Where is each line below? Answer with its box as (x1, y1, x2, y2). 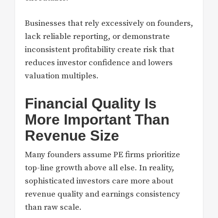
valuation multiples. (25, 71, 99, 82)
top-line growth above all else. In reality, (25, 162, 174, 173)
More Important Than (25, 111, 169, 127)
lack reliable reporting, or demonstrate (25, 31, 170, 42)
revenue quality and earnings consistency (25, 188, 180, 200)
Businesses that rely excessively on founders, (25, 18, 193, 29)
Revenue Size (25, 127, 119, 144)
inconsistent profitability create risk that (25, 44, 174, 55)
